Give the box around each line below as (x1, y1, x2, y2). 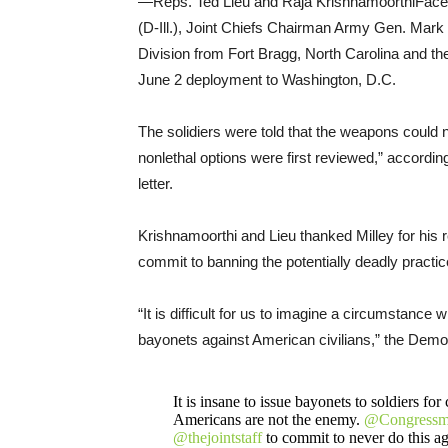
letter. (138, 174, 173, 192)
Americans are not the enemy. (172, 410, 364, 428)
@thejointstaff (172, 428, 262, 446)
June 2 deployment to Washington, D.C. (138, 70, 396, 88)
